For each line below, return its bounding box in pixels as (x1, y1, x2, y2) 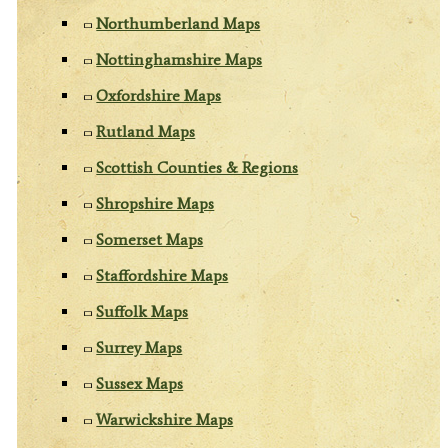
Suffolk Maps (96, 301, 189, 321)
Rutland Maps (96, 121, 196, 141)
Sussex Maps (96, 373, 184, 393)
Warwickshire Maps (96, 409, 234, 429)
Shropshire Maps (96, 193, 215, 213)
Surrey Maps (96, 337, 183, 357)
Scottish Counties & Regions (96, 157, 299, 177)
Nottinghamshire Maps (96, 49, 263, 69)
